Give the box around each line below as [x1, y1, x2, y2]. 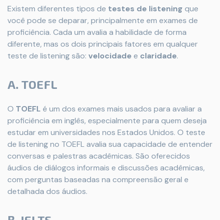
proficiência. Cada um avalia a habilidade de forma [7, 27, 187, 37]
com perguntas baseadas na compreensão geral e [7, 174, 189, 185]
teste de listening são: [7, 51, 88, 61]
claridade [140, 51, 177, 61]
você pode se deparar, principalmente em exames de [7, 15, 198, 26]
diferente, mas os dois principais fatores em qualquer [7, 39, 198, 49]
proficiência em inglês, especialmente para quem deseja [7, 115, 207, 126]
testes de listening [108, 3, 183, 14]
